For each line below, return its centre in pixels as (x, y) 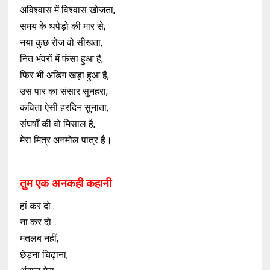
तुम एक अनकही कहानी (66, 184)
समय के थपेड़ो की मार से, (63, 27)
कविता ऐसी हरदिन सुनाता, (64, 108)
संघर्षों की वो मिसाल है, (58, 124)
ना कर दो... (39, 222)
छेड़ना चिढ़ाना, (44, 255)
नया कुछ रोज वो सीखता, (61, 43)
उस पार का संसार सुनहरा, (64, 92)
